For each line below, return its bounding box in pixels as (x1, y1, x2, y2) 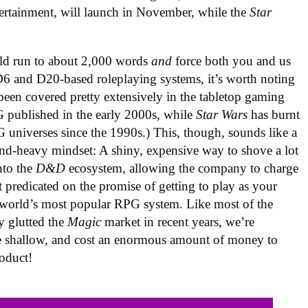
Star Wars (196, 107, 252, 122)
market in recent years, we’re (104, 214, 255, 229)
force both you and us (172, 54, 291, 68)
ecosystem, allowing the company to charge (69, 161, 299, 175)
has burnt (251, 107, 300, 122)
